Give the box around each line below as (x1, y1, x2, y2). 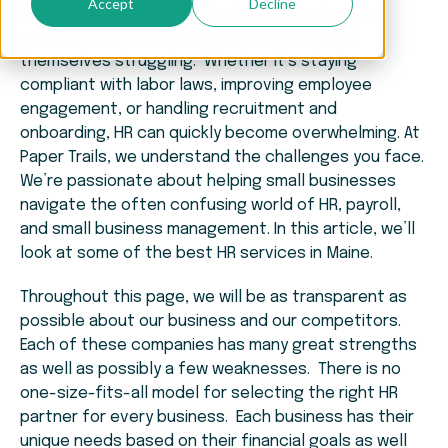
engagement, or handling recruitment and (20, 101, 337, 119)
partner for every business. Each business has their (20, 409, 414, 427)
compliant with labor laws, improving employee (20, 77, 372, 95)
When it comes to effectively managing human (20, 5, 374, 23)
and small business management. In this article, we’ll (20, 221, 415, 239)
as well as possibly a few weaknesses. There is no (20, 361, 401, 379)
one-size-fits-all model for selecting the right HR (20, 385, 398, 403)
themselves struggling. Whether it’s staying (20, 53, 357, 71)
